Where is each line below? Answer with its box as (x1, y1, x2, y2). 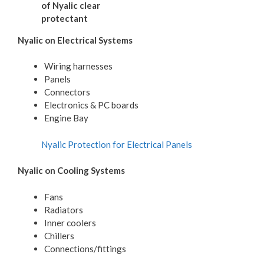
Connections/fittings (44, 243, 126, 254)
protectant (41, 12, 88, 24)
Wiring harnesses (44, 61, 113, 72)
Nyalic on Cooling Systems (18, 165, 125, 176)
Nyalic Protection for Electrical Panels (41, 138, 192, 150)
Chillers (44, 230, 74, 241)
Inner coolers (44, 217, 96, 228)
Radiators (44, 204, 83, 215)
